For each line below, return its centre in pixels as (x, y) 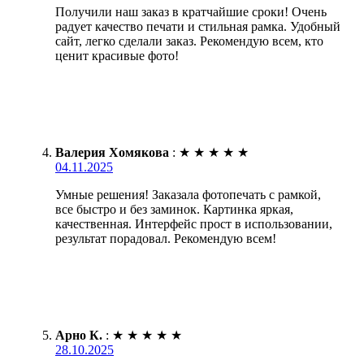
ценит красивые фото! (117, 55)
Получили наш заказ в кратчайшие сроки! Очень (191, 11)
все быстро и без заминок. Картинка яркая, (174, 209)
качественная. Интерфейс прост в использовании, (194, 223)
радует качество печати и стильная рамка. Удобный (198, 26)
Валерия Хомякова (112, 152)
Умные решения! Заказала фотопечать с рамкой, (188, 194)
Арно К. (79, 335)
